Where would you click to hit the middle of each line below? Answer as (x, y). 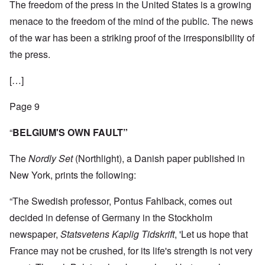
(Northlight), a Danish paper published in (159, 159)
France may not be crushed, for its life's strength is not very (131, 251)
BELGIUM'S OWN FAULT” (70, 132)
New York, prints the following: (73, 175)
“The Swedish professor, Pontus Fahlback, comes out (121, 201)
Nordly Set (51, 159)
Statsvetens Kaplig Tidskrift (117, 234)
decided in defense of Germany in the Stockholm (111, 218)
